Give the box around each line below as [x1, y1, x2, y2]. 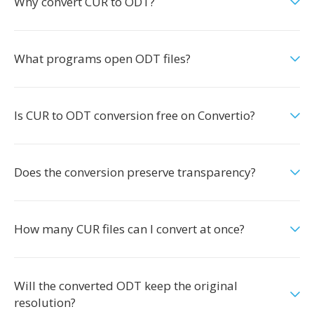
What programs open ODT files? [14, 50, 191, 67]
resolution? [14, 294, 76, 310]
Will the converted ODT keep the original [14, 278, 238, 294]
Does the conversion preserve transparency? [14, 164, 256, 180]
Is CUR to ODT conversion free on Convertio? [14, 107, 255, 123]
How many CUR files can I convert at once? [14, 221, 245, 237]
